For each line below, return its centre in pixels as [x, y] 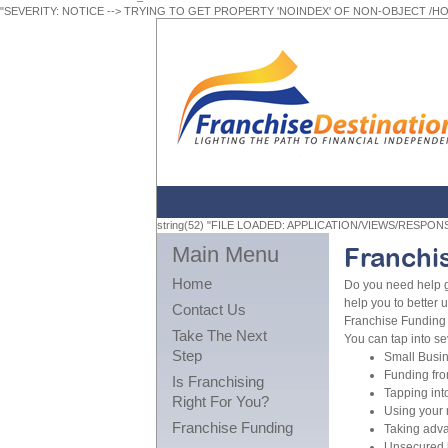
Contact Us [209, 309]
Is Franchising [218, 381]
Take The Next [219, 335]
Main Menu [225, 254]
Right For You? [220, 401]
